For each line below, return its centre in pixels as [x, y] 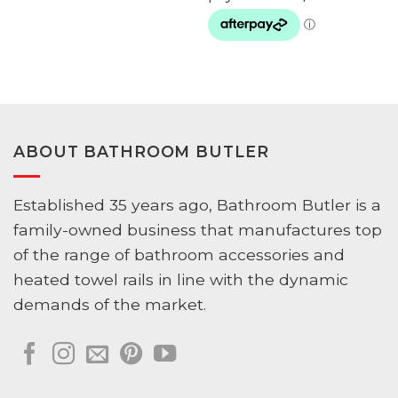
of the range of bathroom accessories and [179, 255]
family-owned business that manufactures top [198, 230]
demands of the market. [110, 305]
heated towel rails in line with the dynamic [181, 280]
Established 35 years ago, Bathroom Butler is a [197, 205]
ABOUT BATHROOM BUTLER [141, 152]
